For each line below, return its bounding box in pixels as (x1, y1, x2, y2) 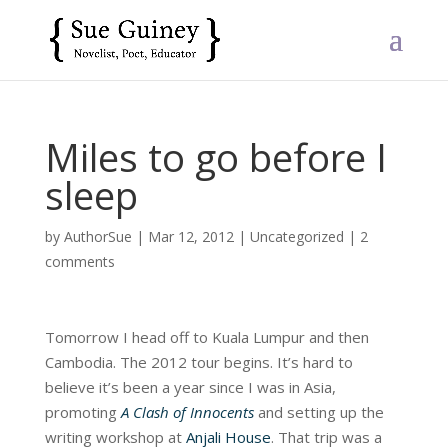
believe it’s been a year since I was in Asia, (44, 377, 336, 397)
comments (44, 252, 115, 271)
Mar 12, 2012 (147, 227, 234, 246)
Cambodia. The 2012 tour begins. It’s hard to (44, 352, 353, 372)
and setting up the (253, 402, 384, 422)
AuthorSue (63, 227, 132, 246)
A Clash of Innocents (120, 402, 254, 422)
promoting (44, 402, 117, 422)
